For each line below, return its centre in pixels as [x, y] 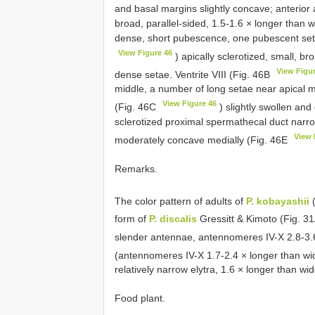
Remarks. [136, 168]
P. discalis [173, 218]
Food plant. [140, 298]
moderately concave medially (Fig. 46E [202, 140]
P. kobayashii [278, 201]
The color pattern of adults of [180, 201]
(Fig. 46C [137, 107]
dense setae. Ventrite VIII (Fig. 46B [194, 74]
